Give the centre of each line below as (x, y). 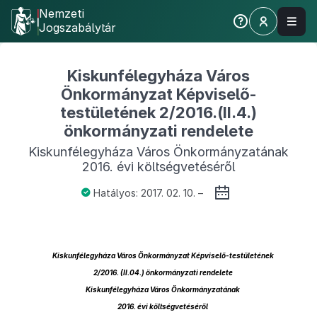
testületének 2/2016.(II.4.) (158, 113)
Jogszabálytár (77, 28)
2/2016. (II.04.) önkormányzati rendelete (163, 272)
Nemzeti (62, 13)
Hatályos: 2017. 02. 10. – (148, 192)
